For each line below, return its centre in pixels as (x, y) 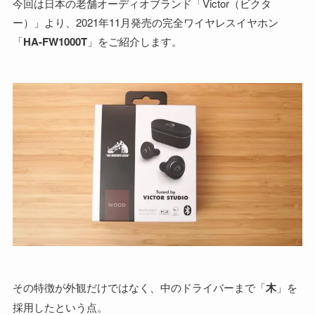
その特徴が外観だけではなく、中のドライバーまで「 (139, 287)
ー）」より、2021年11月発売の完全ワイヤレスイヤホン (145, 22)
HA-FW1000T (55, 42)
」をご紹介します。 (134, 41)
